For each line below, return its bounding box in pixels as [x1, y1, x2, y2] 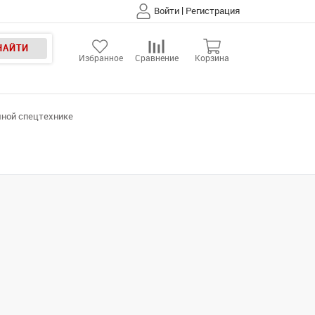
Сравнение [134, 53, 179, 63]
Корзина [195, 53, 229, 63]
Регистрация [186, 6, 240, 16]
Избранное [79, 53, 123, 63]
